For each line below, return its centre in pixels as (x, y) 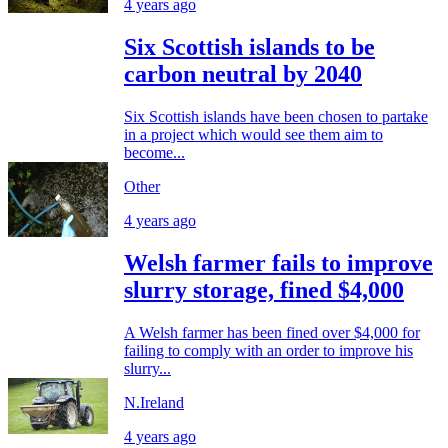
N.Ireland (154, 402)
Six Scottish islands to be (249, 46)
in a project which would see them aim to (253, 134)
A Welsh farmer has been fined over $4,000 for (272, 332)
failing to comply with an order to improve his (268, 350)
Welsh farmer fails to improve (278, 262)
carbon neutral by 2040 (243, 73)
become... (154, 152)
